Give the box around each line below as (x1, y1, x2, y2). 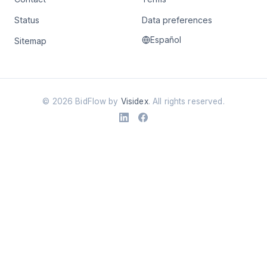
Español (150, 35, 181, 45)
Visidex (120, 97, 148, 106)
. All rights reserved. (148, 97, 225, 106)
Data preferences (142, 15, 212, 25)
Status (14, 15, 39, 25)
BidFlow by (73, 97, 121, 106)
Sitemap (14, 36, 46, 46)
